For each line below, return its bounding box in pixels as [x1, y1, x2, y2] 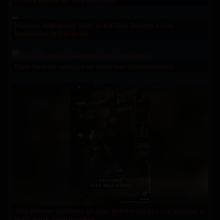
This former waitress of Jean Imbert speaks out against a [14, 207, 204, 216]
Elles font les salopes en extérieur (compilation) [14, 62, 174, 71]
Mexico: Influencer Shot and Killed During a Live [14, 21, 174, 29]
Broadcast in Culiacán [14, 28, 88, 37]
